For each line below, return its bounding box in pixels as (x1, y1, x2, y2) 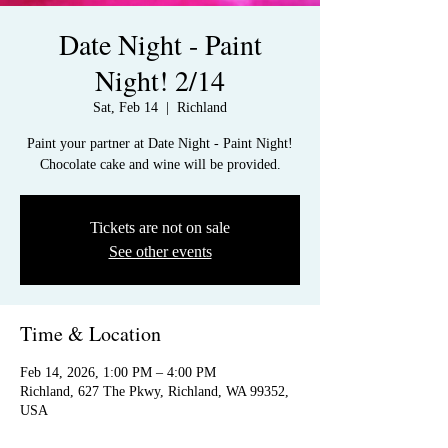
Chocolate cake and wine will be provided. (39, 156, 281, 172)
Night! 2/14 (95, 60, 225, 99)
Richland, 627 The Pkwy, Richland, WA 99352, (20, 383, 289, 399)
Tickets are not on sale (90, 218, 230, 236)
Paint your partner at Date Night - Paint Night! (27, 135, 293, 151)
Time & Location (20, 319, 161, 347)
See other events (108, 242, 212, 260)
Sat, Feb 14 (93, 99, 158, 115)
